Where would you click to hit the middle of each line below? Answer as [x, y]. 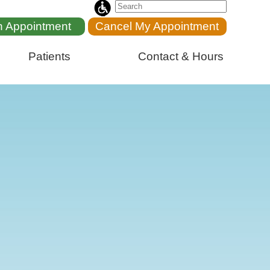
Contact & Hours [181, 56]
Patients [49, 56]
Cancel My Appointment [157, 26]
